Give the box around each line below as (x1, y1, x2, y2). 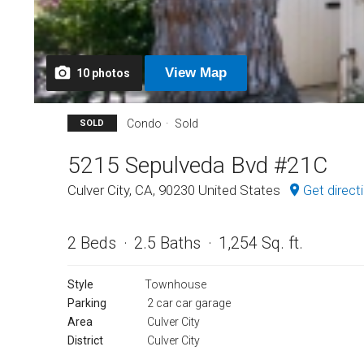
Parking (67, 297, 106, 310)
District (67, 334, 103, 348)
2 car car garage (145, 297, 232, 310)
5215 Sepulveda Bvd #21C (67, 151, 327, 179)
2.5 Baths (134, 233, 201, 253)
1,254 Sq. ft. (219, 233, 303, 253)
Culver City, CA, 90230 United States (67, 181, 284, 198)
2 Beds (67, 233, 116, 253)
